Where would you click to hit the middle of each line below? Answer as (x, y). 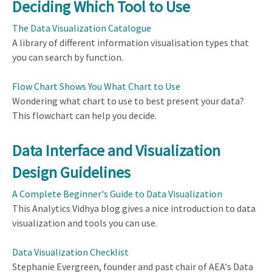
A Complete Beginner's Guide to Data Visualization (117, 194)
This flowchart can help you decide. (84, 115)
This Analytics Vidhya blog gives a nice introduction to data (134, 209)
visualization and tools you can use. (85, 223)
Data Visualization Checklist (70, 252)
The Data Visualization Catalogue (82, 28)
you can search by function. (68, 57)
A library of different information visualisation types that (131, 42)
